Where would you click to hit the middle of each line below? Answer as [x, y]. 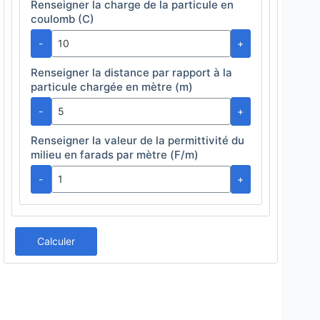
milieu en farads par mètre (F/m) [115, 154]
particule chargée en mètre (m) [112, 86]
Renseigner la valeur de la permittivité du [137, 140]
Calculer [56, 241]
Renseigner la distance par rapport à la [131, 72]
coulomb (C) [62, 19]
